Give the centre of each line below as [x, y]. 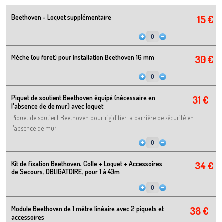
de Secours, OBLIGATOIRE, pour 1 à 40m [66, 172]
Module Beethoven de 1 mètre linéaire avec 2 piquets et [87, 209]
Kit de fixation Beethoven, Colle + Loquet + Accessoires [87, 164]
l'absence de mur [34, 128]
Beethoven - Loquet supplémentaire [61, 17]
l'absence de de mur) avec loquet [57, 106]
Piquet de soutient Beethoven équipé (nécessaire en [83, 98]
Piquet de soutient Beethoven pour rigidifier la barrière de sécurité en [103, 118]
